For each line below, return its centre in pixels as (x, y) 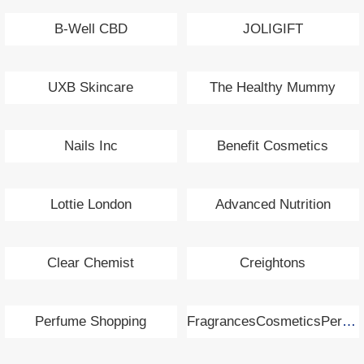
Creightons (273, 263)
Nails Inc (91, 146)
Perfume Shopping (91, 322)
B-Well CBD (91, 29)
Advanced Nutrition (273, 205)
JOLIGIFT (273, 29)
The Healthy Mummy (273, 88)
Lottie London (91, 205)
